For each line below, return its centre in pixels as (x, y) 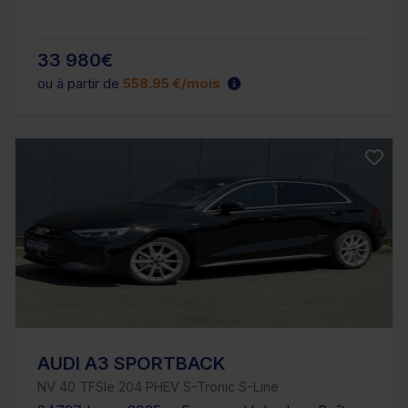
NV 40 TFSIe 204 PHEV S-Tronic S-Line (158, 386)
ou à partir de (80, 83)
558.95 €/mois (172, 83)
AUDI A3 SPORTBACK (132, 363)
